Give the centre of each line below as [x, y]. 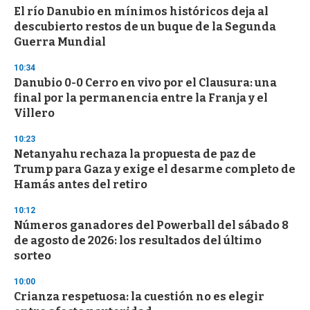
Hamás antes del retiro [81, 184]
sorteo [33, 255]
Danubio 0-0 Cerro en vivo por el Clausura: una [145, 82]
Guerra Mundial [60, 42]
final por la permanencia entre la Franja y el [141, 98]
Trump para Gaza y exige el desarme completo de [155, 169]
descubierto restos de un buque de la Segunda [145, 26]
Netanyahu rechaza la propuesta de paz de [135, 154]
